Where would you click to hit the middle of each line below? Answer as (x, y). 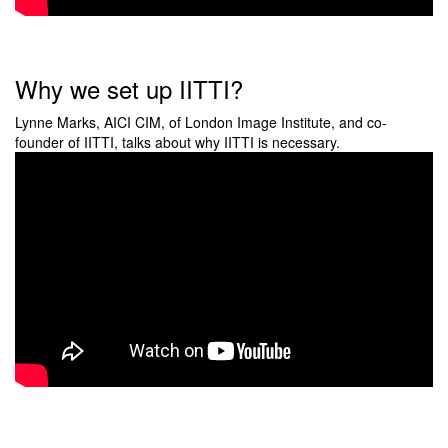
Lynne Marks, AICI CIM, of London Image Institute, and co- (201, 122)
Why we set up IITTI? (129, 89)
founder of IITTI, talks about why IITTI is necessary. (177, 142)
